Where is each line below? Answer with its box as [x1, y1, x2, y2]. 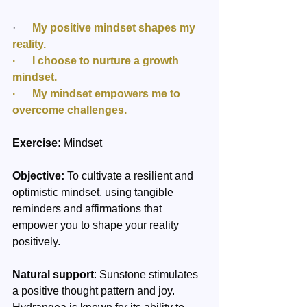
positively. [12, 236, 60, 247]
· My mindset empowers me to [12, 88, 183, 99]
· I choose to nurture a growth [12, 55, 182, 66]
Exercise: [12, 137, 61, 149]
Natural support [12, 269, 94, 280]
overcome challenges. [12, 104, 127, 116]
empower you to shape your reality [12, 219, 182, 231]
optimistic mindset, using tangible [12, 186, 176, 198]
